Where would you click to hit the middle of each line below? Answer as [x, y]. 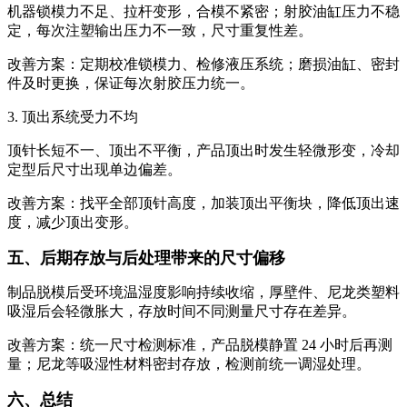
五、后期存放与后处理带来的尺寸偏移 [146, 258]
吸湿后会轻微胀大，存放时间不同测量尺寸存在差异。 [182, 311]
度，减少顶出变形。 [73, 222]
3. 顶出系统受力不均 [73, 116]
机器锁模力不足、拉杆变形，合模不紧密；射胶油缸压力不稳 [203, 11]
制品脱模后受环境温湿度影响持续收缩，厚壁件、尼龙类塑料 [203, 292]
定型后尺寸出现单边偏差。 [94, 169]
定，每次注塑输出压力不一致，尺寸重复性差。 [160, 30]
